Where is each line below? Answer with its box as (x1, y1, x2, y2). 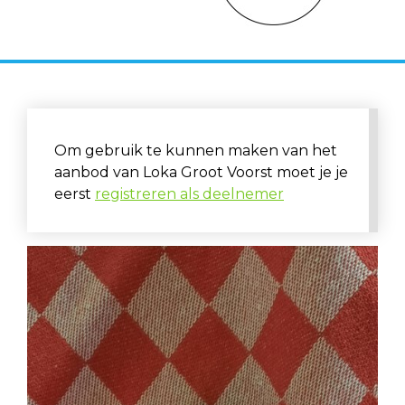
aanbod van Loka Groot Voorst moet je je (54, 163, 348, 181)
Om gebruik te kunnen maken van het (54, 141, 337, 159)
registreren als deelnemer (95, 184, 284, 202)
